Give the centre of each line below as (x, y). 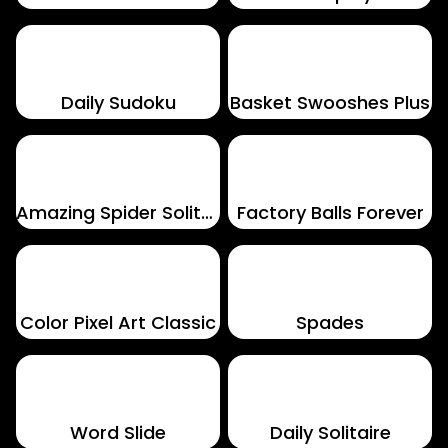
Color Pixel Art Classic (118, 322)
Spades (330, 322)
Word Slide (118, 432)
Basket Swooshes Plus (330, 102)
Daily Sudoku (118, 102)
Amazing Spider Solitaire (207, 212)
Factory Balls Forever (330, 212)
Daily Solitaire (330, 432)
